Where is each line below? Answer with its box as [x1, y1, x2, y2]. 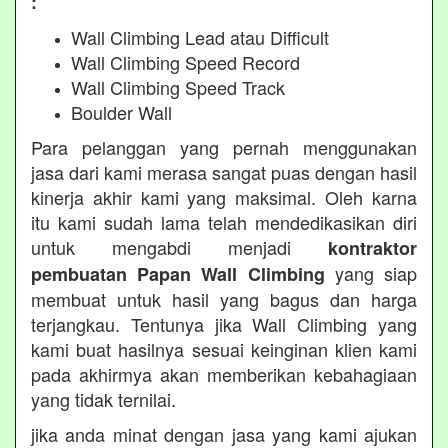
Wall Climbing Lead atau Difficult [71, 23, 329, 50]
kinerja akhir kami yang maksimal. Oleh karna [31, 183, 417, 210]
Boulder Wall [71, 98, 172, 125]
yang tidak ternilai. [31, 385, 176, 412]
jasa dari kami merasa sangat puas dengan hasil [31, 158, 417, 185]
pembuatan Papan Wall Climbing [31, 260, 325, 287]
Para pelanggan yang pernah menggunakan [31, 133, 417, 160]
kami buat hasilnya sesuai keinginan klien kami [31, 335, 417, 362]
